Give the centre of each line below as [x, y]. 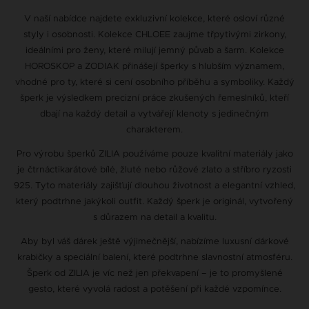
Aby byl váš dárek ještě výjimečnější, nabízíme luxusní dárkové [154, 241]
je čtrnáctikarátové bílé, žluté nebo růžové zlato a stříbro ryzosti [154, 169]
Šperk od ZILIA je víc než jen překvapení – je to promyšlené [154, 272]
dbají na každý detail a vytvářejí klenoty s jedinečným [154, 113]
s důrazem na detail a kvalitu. [154, 217]
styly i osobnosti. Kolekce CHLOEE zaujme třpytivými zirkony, [154, 34]
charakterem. [154, 129]
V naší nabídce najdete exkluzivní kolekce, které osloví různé [154, 18]
